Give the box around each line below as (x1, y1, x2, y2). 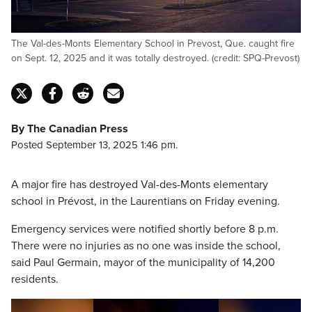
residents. (11, 272, 58, 286)
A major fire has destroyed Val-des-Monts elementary (11, 178, 268, 192)
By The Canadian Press (11, 122, 128, 136)
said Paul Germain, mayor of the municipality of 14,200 (11, 256, 275, 270)
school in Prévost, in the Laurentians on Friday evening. (11, 194, 280, 208)
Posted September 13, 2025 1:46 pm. (11, 139, 178, 151)
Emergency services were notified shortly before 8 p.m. (11, 222, 279, 236)
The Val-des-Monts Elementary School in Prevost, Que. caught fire (11, 38, 295, 49)
